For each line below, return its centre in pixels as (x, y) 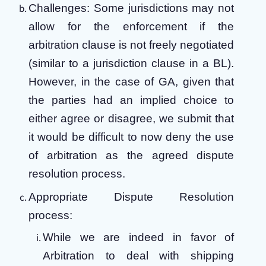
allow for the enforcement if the (132, 26)
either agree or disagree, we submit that (132, 118)
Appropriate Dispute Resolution (132, 197)
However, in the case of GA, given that (132, 81)
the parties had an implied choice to (132, 100)
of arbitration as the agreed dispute (132, 155)
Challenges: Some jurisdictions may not (132, 8)
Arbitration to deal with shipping (139, 256)
